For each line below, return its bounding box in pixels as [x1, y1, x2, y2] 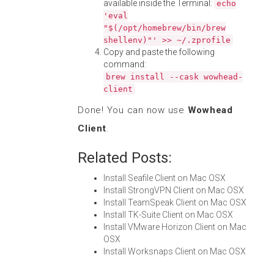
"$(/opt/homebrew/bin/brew [103, 23, 226, 32]
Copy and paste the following [103, 47, 215, 57]
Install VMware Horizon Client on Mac [103, 222, 246, 232]
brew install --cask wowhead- [106, 72, 243, 81]
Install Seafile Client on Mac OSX [103, 173, 226, 183]
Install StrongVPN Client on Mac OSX [103, 185, 244, 195]
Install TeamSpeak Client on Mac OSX [103, 198, 246, 207]
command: [103, 59, 146, 69]
